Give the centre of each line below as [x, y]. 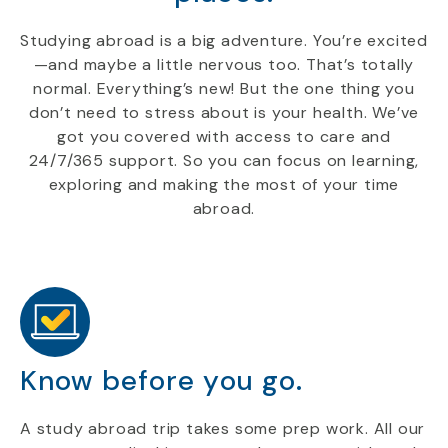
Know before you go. [162, 380]
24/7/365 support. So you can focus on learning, [224, 160]
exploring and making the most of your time [224, 184]
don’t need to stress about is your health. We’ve [224, 112]
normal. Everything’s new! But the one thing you [224, 88]
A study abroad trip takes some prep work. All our [223, 428]
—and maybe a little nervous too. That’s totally [224, 64]
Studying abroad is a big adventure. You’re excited [224, 40]
